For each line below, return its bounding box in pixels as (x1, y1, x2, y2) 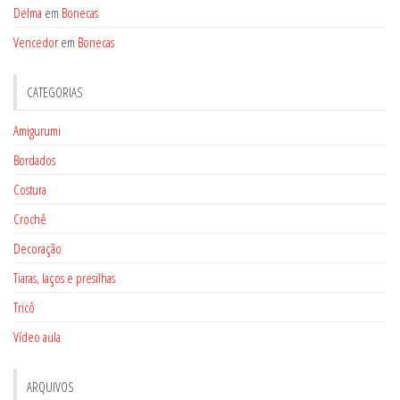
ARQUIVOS (27, 378, 74, 396)
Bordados (13, 151, 55, 170)
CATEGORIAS (27, 83, 83, 102)
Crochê (13, 210, 46, 229)
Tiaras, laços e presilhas (13, 269, 115, 287)
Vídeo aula (13, 328, 61, 346)
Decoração (13, 239, 62, 258)
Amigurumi (13, 121, 61, 140)
